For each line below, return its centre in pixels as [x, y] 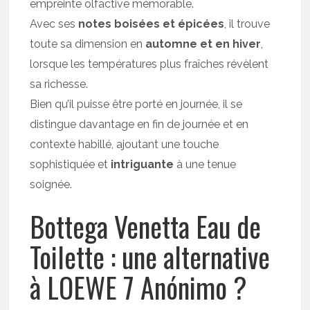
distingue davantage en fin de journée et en [139, 124]
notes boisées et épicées [152, 24]
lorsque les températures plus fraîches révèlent [149, 64]
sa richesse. [59, 84]
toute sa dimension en [88, 44]
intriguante [143, 164]
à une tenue [205, 164]
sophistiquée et [71, 164]
